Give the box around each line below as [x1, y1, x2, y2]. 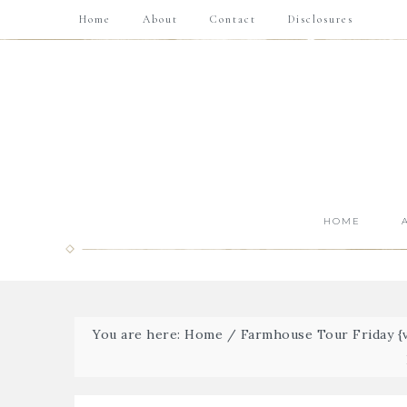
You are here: [93, 326, 185, 342]
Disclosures [288, 13, 353, 25]
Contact [210, 13, 256, 25]
